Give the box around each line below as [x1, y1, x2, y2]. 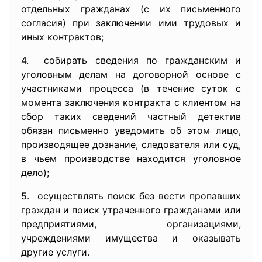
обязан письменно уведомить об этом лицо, [21, 125, 241, 136]
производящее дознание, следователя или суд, [21, 139, 241, 150]
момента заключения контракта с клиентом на [21, 96, 241, 108]
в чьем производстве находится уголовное [21, 153, 241, 164]
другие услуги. [21, 246, 89, 258]
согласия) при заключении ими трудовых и [21, 17, 241, 29]
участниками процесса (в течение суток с [21, 82, 241, 94]
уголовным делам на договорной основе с [21, 68, 241, 80]
